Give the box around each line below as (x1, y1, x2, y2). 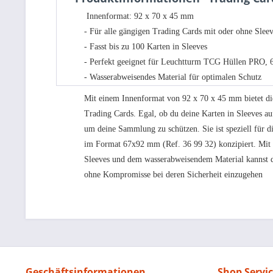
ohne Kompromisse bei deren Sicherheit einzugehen (84, 170, 263, 179)
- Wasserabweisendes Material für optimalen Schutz (84, 73, 261, 82)
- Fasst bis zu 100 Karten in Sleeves (84, 42, 207, 51)
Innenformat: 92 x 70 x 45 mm (84, 12, 194, 21)
